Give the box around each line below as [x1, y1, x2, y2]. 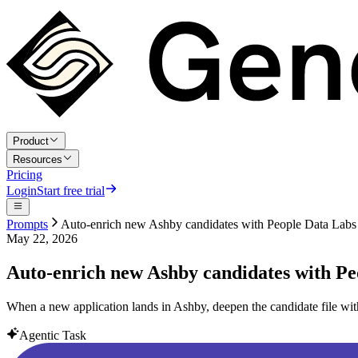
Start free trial [37, 183, 105, 197]
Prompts [6, 217, 48, 231]
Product [13, 135, 49, 148]
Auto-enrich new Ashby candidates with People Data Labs [61, 217, 356, 231]
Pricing [6, 167, 42, 181]
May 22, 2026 [6, 231, 78, 245]
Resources [13, 153, 62, 165]
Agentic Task [19, 328, 86, 342]
